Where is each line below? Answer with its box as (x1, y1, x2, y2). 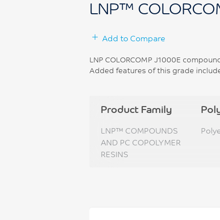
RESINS (101, 148, 128, 159)
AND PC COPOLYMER (101, 137, 181, 147)
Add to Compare (102, 33, 165, 44)
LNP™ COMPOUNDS (101, 125, 178, 136)
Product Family (101, 102, 172, 115)
